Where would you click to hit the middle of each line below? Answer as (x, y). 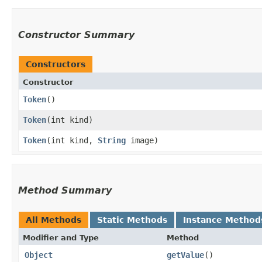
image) (142, 140)
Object (39, 255)
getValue (185, 255)
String (112, 140)
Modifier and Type (61, 238)
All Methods (54, 220)
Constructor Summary (76, 35)
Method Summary (65, 190)
